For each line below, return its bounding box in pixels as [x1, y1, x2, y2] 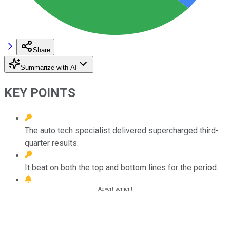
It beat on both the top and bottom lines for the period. [25, 162, 218, 172]
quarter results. [25, 138, 79, 148]
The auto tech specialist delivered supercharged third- [25, 125, 219, 136]
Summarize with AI [21, 63, 77, 71]
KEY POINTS [4, 85, 75, 100]
